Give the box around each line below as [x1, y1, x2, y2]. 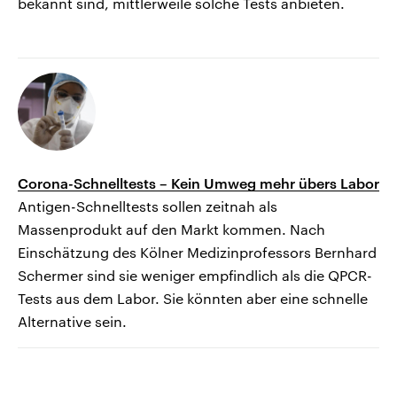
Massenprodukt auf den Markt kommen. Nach [18, 221, 325, 238]
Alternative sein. [18, 313, 127, 331]
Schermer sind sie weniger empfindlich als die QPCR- [18, 267, 372, 284]
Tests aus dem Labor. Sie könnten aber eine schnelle [18, 290, 368, 307]
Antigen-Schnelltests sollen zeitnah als [18, 198, 277, 215]
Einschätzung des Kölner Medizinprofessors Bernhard [18, 244, 377, 261]
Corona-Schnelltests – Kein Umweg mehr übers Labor [18, 175, 379, 192]
